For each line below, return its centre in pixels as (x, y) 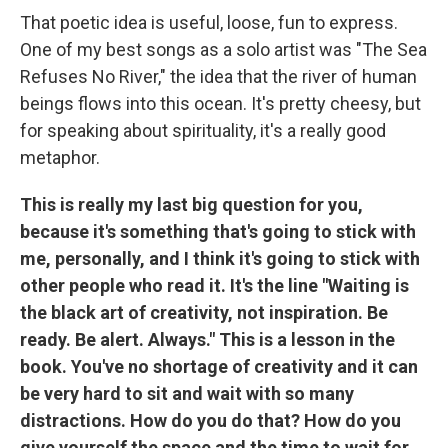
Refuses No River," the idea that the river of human (218, 77)
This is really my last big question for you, (191, 205)
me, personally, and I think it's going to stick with (220, 259)
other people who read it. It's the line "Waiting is (214, 286)
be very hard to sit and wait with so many (187, 394)
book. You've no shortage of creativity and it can (219, 367)
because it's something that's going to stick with (218, 232)
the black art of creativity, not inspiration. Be (204, 313)
